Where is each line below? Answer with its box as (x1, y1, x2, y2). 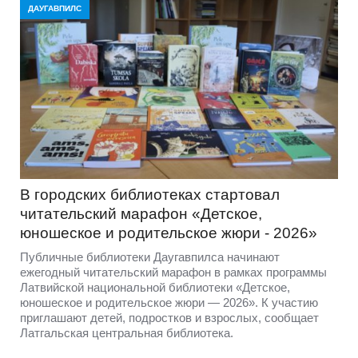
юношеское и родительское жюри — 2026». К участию (20, 295, 318, 309)
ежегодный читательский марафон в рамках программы (20, 265, 327, 279)
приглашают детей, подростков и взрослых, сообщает (20, 310, 319, 324)
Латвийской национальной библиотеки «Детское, (20, 280, 290, 294)
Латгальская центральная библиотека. (20, 325, 233, 340)
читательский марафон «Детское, (20, 205, 262, 222)
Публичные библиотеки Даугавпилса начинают (20, 249, 280, 264)
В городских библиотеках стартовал (20, 185, 280, 203)
